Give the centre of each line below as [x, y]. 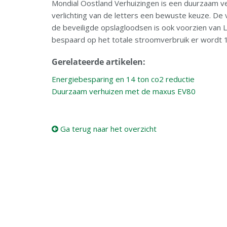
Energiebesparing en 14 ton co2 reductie [123, 79]
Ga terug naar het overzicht [107, 129]
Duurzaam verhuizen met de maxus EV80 [124, 91]
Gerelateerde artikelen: [99, 62]
